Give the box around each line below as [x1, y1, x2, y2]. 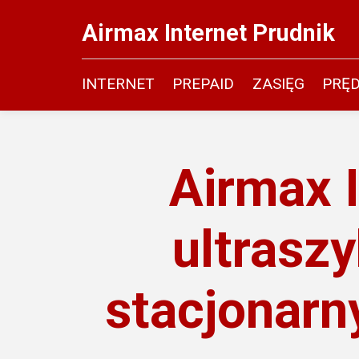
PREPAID [172, 75, 235, 94]
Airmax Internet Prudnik [82, 18, 335, 46]
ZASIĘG [252, 75, 305, 94]
